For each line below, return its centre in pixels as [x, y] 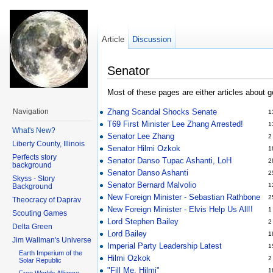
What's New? [34, 130]
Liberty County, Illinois [48, 144]
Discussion [152, 39]
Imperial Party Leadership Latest [165, 246]
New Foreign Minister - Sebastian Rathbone [184, 197]
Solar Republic [41, 261]
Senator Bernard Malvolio [152, 185]
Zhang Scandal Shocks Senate [162, 112]
